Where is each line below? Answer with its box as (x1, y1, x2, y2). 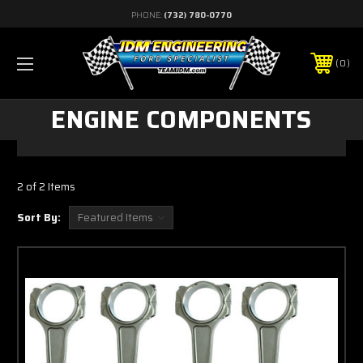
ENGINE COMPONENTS (51, 100, 312, 139)
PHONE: (131, 9, 164, 21)
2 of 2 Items (17, 178, 75, 196)
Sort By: (17, 209, 61, 227)
